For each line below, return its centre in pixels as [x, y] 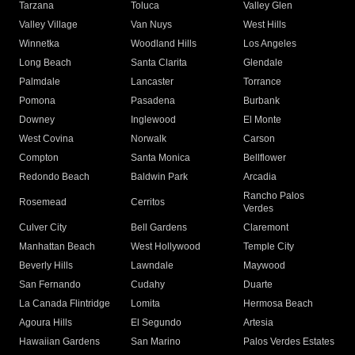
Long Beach [45, 63]
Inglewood [154, 120]
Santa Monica [161, 158]
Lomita [146, 304]
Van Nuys [152, 25]
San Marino [156, 342]
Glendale [263, 63]
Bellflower [264, 158]
